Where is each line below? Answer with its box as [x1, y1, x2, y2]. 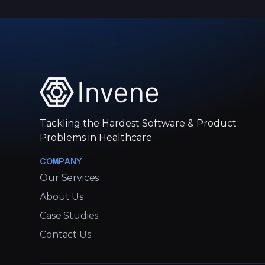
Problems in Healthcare [40, 132, 153, 144]
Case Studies [40, 210, 99, 222]
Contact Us [40, 229, 91, 241]
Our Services [40, 172, 99, 184]
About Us [40, 191, 83, 203]
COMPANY [40, 156, 83, 167]
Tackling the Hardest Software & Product [40, 118, 237, 130]
